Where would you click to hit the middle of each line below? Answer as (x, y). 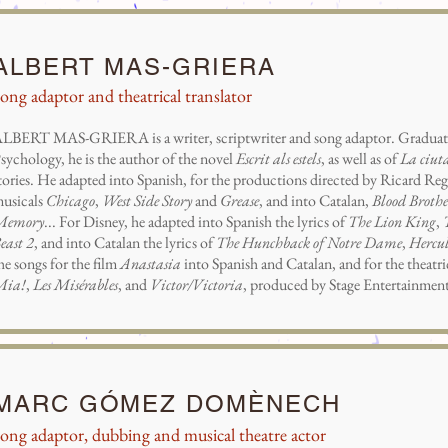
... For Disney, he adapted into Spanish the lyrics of (196, 221)
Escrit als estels (278, 158)
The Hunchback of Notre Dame (309, 242)
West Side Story (148, 200)
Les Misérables (75, 284)
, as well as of (360, 158)
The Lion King (392, 221)
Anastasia (152, 263)
